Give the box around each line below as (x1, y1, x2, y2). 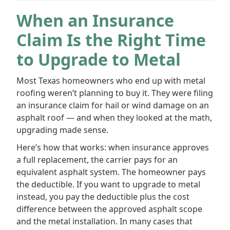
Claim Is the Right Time (16, 29, 206, 51)
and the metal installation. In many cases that (16, 216, 193, 227)
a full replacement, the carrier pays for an (16, 154, 178, 165)
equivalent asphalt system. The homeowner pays (16, 166, 206, 178)
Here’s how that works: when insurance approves (16, 142, 209, 153)
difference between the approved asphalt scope (16, 203, 202, 215)
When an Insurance (16, 9, 174, 31)
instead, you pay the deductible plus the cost (16, 191, 189, 202)
